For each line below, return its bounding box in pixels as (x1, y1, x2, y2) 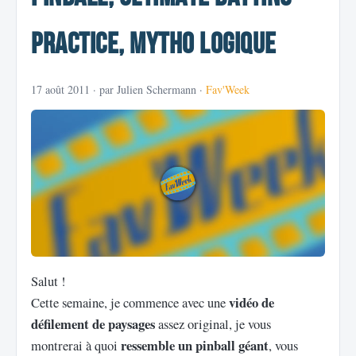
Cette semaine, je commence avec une (31, 292, 229, 311)
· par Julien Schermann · (90, 81, 206, 97)
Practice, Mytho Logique (31, 27, 277, 63)
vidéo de (229, 292, 274, 312)
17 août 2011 (31, 81, 90, 97)
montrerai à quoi (31, 335, 121, 354)
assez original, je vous (155, 314, 271, 333)
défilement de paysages (31, 313, 155, 334)
